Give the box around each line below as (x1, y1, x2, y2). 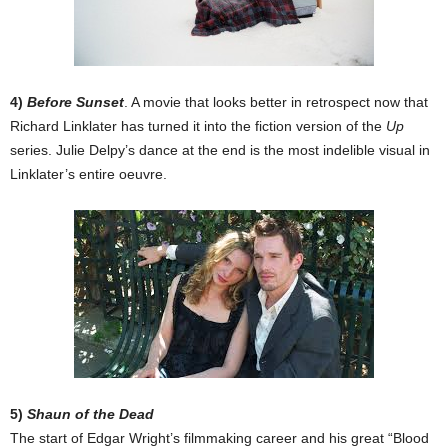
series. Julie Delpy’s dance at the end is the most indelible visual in (10, 142, 430, 159)
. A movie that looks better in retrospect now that (124, 94, 428, 111)
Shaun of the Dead (27, 406, 154, 423)
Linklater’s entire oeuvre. (10, 166, 167, 183)
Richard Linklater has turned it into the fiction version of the (10, 118, 386, 135)
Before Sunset (27, 94, 124, 111)
